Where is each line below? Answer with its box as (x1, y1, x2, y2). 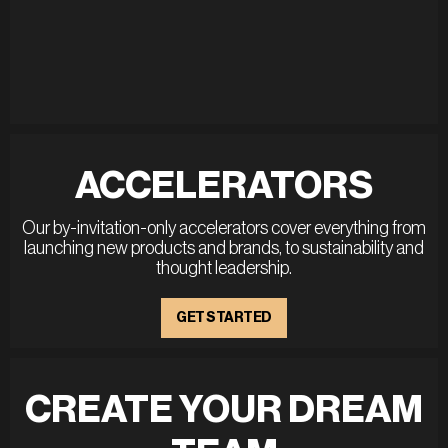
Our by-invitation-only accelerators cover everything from (22, 218, 426, 237)
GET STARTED (176, 310, 272, 325)
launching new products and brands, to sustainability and (24, 238, 424, 257)
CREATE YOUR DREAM (25, 390, 423, 429)
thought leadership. (156, 258, 292, 277)
